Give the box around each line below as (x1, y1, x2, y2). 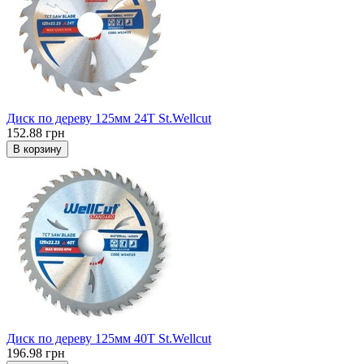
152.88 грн (6, 126, 65, 141)
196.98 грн (6, 346, 65, 361)
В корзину (13, 143, 62, 156)
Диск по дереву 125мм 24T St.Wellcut (6, 111, 211, 126)
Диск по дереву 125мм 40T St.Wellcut (6, 331, 211, 346)
